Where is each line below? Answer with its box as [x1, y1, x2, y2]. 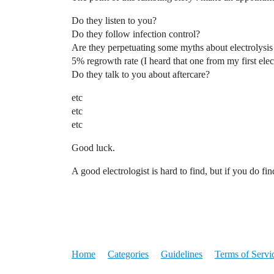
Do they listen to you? [72, 15, 157, 26]
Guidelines [161, 249, 202, 259]
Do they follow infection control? [72, 29, 200, 39]
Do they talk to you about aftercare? [72, 69, 210, 80]
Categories [108, 249, 149, 259]
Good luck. [72, 143, 115, 153]
